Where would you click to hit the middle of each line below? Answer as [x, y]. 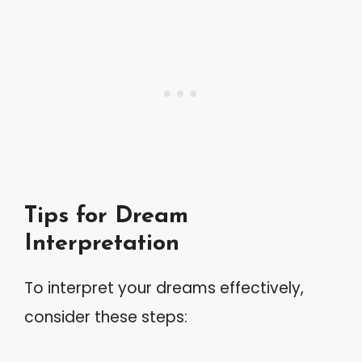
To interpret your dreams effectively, [164, 288]
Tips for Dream [106, 216]
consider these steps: [106, 317]
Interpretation [102, 244]
